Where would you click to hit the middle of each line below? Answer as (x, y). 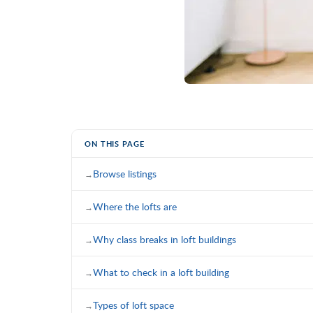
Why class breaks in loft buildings (165, 239)
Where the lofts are (135, 206)
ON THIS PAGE (115, 143)
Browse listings (125, 173)
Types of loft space (133, 305)
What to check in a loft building (161, 272)
